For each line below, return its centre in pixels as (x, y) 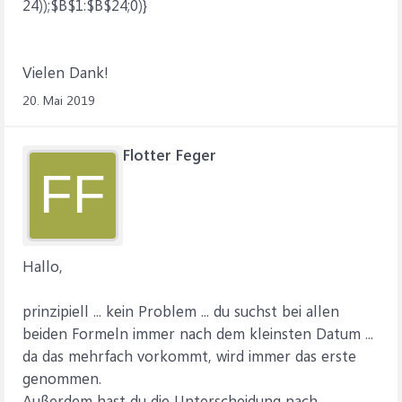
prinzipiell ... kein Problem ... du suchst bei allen (181, 310)
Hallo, (43, 266)
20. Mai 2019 (59, 100)
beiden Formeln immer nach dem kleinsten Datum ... (198, 333)
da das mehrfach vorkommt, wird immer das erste (189, 355)
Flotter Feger (170, 154)
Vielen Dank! (66, 72)
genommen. (62, 378)
